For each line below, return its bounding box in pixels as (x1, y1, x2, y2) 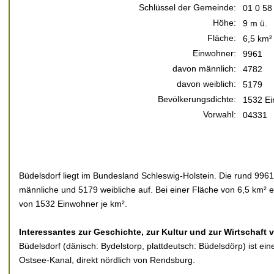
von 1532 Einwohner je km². (19, 199, 127, 209)
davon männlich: (172, 64, 236, 73)
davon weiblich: (177, 79, 236, 89)
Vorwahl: (203, 109, 236, 119)
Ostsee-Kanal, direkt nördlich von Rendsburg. (19, 255, 195, 265)
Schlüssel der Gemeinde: (139, 2, 236, 12)
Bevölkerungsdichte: (158, 94, 236, 104)
